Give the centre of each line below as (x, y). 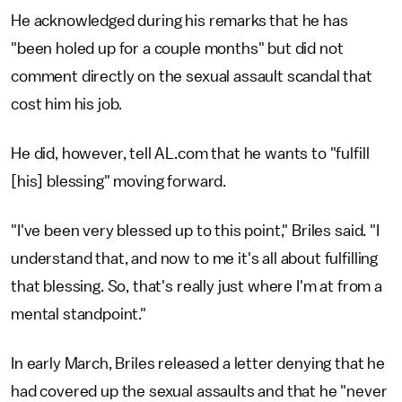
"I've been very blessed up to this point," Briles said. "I (195, 231)
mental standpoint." (79, 314)
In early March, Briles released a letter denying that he (198, 363)
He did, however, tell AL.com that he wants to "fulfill (190, 153)
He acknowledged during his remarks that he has (179, 21)
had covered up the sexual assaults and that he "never (199, 391)
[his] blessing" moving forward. (119, 181)
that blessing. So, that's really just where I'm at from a (197, 286)
